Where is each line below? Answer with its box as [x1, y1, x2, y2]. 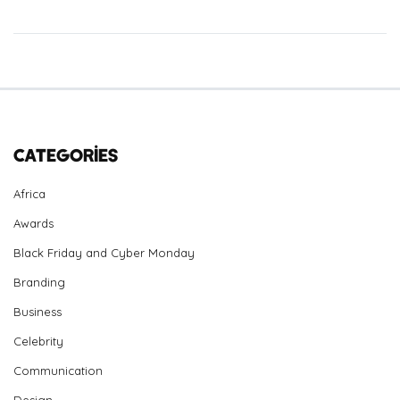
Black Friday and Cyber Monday [13, 245, 195, 260]
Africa [13, 186, 46, 201]
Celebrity [13, 333, 63, 348]
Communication [13, 362, 103, 378]
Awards [13, 215, 54, 230]
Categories [13, 143, 118, 165]
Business [13, 304, 62, 319]
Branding [13, 274, 65, 289]
